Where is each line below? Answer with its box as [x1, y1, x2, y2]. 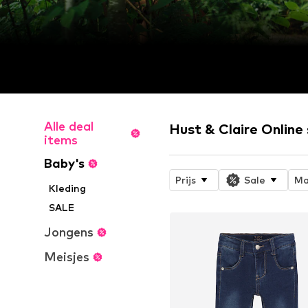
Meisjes [44, 250, 89, 265]
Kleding [49, 182, 87, 195]
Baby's [44, 156, 85, 171]
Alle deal [44, 119, 93, 134]
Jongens [44, 225, 93, 240]
